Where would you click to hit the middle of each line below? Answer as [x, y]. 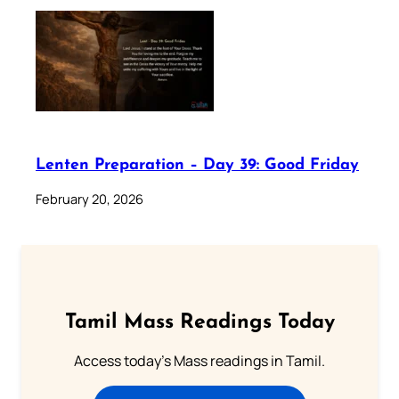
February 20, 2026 [90, 198]
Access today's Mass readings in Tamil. [199, 361]
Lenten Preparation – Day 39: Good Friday [197, 166]
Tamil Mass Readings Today [199, 323]
